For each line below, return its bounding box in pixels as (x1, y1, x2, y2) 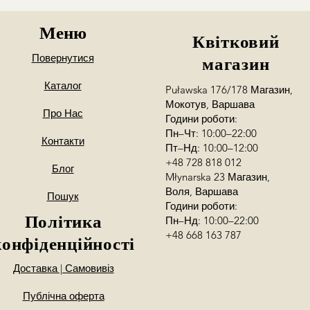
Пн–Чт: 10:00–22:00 (165, 127, 257, 140)
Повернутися (31, 51, 94, 64)
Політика (24, 210, 102, 232)
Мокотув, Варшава (165, 98, 255, 111)
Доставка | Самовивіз (12, 262, 114, 275)
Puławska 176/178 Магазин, (165, 83, 293, 96)
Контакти (41, 134, 84, 147)
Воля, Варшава (165, 185, 239, 198)
